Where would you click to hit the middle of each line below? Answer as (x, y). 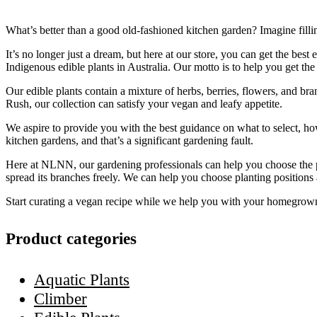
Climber (60, 299)
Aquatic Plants (82, 279)
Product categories (71, 239)
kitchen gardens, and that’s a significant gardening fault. (129, 140)
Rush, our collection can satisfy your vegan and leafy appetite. (144, 103)
